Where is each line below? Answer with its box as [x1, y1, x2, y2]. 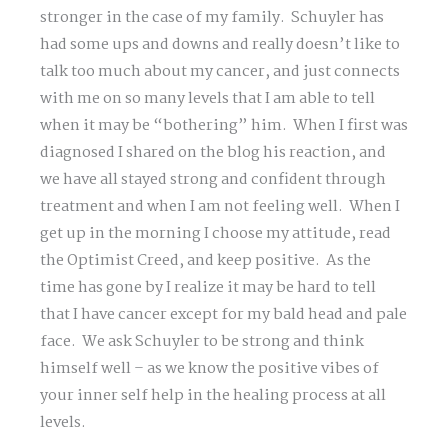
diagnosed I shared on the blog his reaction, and [40, 140, 386, 165]
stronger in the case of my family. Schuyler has [40, 5, 384, 30]
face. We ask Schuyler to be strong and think [40, 329, 364, 354]
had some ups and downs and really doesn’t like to [40, 32, 400, 57]
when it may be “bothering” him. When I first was [40, 113, 408, 138]
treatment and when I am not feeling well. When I [40, 194, 400, 219]
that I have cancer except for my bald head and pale [40, 302, 407, 327]
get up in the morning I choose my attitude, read [40, 221, 391, 246]
